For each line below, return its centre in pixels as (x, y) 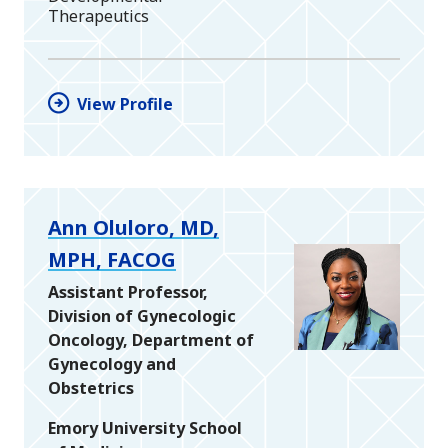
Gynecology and (112, 364)
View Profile (125, 104)
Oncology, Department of (151, 340)
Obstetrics (91, 388)
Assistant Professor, (128, 292)
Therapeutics (98, 16)
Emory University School (145, 428)
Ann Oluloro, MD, (133, 228)
